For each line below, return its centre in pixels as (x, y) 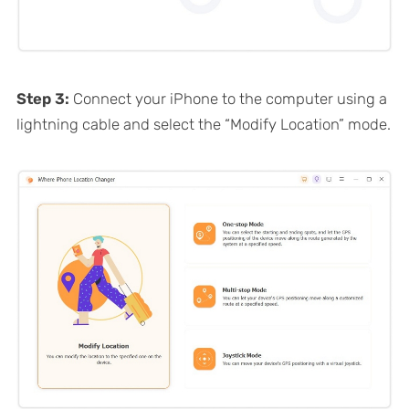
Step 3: (44, 98)
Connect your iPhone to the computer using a (230, 98)
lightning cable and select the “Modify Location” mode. (203, 124)
